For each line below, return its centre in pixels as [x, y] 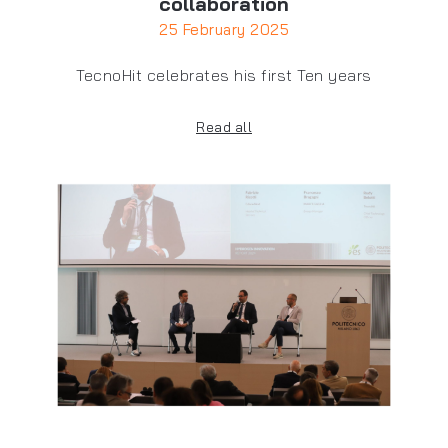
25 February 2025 [224, 30]
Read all [224, 127]
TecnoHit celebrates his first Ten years [224, 75]
